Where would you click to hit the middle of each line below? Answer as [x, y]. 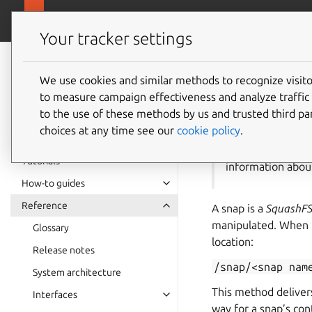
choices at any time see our [108, 130]
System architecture [77, 272]
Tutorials [41, 161]
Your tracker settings [116, 39]
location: [233, 242]
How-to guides [53, 183]
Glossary [51, 228]
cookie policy [209, 130]
